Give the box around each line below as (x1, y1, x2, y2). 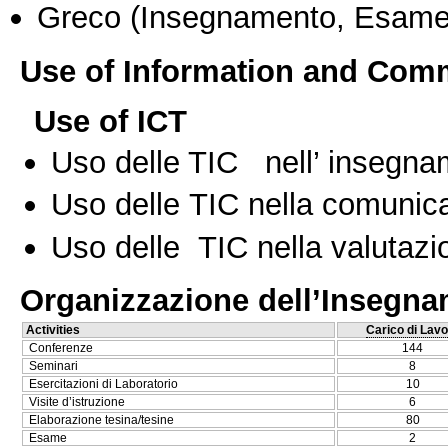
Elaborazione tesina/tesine (29, 413, 174, 428)
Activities (26, 323, 80, 338)
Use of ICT (34, 102, 187, 139)
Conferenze (29, 341, 93, 356)
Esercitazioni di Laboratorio (29, 377, 178, 392)
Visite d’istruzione (29, 395, 125, 410)
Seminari (29, 359, 78, 374)
